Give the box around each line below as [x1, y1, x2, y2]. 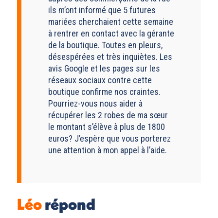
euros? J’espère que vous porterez [48, 133, 171, 144]
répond [42, 194, 95, 214]
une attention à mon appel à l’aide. [48, 145, 167, 155]
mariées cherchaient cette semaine [48, 16, 173, 27]
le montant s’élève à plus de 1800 [48, 121, 165, 132]
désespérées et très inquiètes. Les [48, 51, 172, 62]
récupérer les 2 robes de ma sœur [48, 109, 168, 120]
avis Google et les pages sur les [48, 63, 160, 73]
